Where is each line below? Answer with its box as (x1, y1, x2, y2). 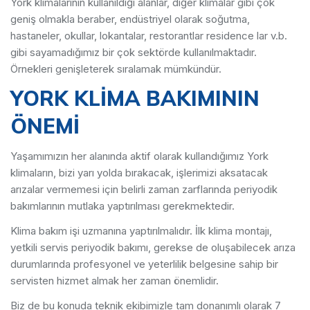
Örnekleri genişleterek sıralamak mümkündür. (10, 62, 221, 75)
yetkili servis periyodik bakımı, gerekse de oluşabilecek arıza (10, 241, 295, 254)
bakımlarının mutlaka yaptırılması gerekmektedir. (10, 199, 235, 212)
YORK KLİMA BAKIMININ (10, 85, 259, 111)
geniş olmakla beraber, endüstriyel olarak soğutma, (10, 12, 250, 26)
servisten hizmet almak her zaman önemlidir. (10, 274, 219, 287)
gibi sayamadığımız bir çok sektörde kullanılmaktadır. (10, 46, 257, 59)
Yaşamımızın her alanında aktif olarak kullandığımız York (10, 149, 268, 163)
